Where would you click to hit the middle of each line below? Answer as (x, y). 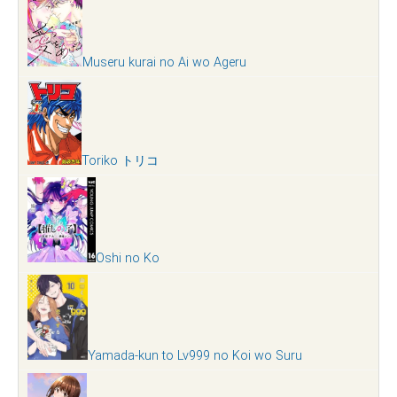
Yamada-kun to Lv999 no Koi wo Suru (195, 356)
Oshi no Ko (128, 258)
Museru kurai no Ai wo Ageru (164, 63)
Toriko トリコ (120, 160)
